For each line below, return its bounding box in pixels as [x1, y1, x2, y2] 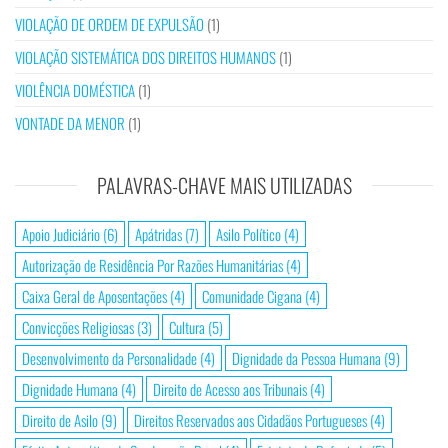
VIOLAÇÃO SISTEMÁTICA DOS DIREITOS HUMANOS [15, 46, 276, 69]
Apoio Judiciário [22, 223, 100, 246]
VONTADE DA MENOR [15, 112, 125, 135]
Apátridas [135, 223, 182, 246]
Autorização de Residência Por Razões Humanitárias [22, 254, 283, 277]
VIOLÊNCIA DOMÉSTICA [15, 79, 135, 102]
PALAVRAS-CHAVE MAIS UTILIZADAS [96, 170, 352, 201]
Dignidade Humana [22, 378, 118, 401]
